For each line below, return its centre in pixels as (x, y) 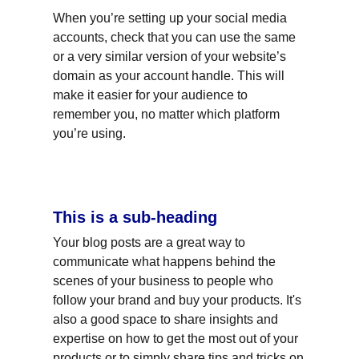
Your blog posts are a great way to (151, 242)
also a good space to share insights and (167, 319)
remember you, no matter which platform (168, 114)
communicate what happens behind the (166, 262)
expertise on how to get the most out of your (177, 339)
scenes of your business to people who (165, 281)
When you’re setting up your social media (171, 18)
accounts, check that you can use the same (176, 37)
